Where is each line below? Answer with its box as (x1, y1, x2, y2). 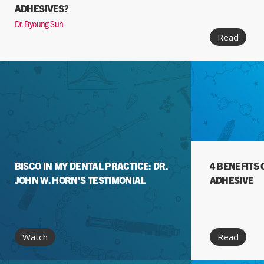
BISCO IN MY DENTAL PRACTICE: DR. (14, 160, 168, 171)
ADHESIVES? (14, 2, 68, 14)
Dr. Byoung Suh (14, 18, 64, 29)
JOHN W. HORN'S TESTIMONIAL (14, 174, 146, 186)
